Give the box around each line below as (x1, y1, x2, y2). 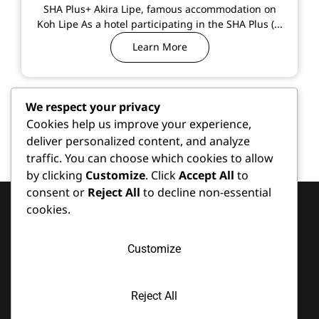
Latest (239, 240, 276, 255)
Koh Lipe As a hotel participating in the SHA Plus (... (36, 17, 283, 33)
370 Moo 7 (167, 294, 210, 305)
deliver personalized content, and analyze (26, 133, 250, 150)
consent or (26, 184, 88, 202)
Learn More (132, 40, 187, 56)
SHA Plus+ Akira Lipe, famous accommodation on (43, 2, 276, 18)
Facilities (112, 256, 157, 270)
